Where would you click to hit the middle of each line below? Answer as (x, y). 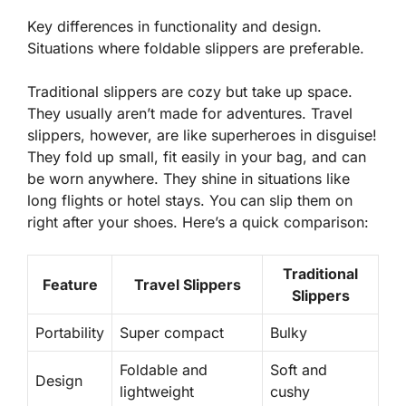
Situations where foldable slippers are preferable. (196, 48)
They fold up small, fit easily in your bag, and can (197, 157)
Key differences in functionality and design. (174, 27)
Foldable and (164, 370)
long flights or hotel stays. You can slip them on (190, 201)
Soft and (299, 370)
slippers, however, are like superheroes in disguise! (202, 135)
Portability (70, 333)
